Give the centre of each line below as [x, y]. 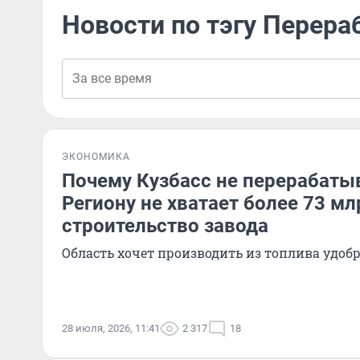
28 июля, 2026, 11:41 [111, 328]
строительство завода [165, 226]
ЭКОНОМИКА [96, 157]
